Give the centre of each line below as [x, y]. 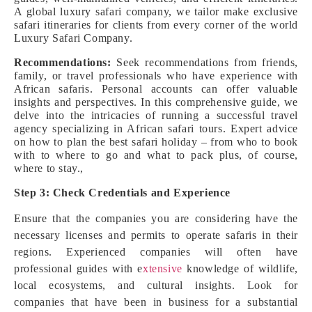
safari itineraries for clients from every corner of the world [156, 25]
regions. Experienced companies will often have [156, 252]
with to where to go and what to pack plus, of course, [156, 155]
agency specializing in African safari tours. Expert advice [156, 128]
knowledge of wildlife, [240, 268]
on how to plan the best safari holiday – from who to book [156, 142]
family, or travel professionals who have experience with [156, 76]
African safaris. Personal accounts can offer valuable [156, 89]
